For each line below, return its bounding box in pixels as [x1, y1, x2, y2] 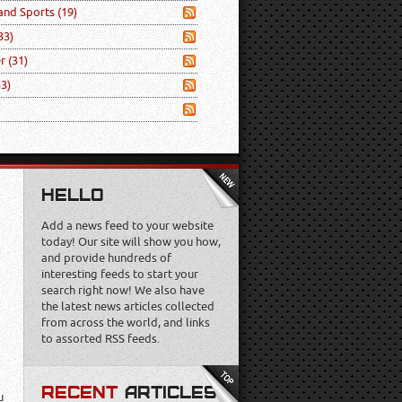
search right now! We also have [41, 284, 205, 296]
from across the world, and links [41, 317, 210, 328]
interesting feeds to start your [41, 268, 198, 280]
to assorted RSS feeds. [41, 333, 160, 345]
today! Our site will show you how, [41, 236, 221, 248]
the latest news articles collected [41, 301, 214, 312]
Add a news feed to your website [41, 220, 214, 232]
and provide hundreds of [41, 252, 171, 264]
